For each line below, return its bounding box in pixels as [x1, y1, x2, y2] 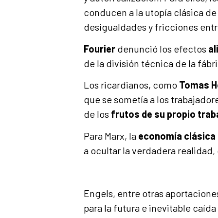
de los [84, 108, 111, 120]
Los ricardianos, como [84, 79, 179, 91]
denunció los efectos [115, 42, 208, 54]
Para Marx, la [84, 129, 138, 142]
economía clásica [138, 129, 216, 142]
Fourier [84, 42, 115, 54]
